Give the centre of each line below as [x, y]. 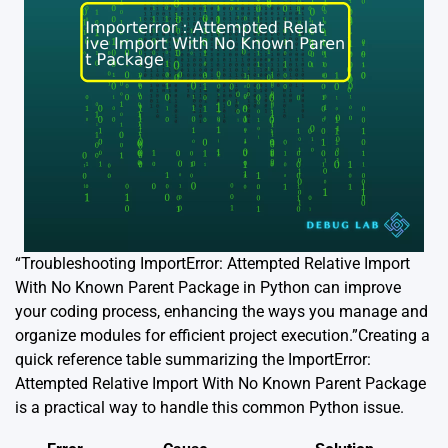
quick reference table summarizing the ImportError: [193, 359]
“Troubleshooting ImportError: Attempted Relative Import [212, 263]
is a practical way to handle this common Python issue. [209, 407]
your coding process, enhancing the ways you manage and [221, 311]
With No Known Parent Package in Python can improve [208, 287]
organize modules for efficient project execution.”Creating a [222, 335]
